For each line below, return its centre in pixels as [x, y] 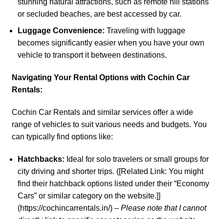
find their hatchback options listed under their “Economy [113, 183]
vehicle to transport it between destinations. [92, 55]
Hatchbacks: [41, 159]
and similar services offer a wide [137, 112]
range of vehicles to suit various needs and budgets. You [109, 124]
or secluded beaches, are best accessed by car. [99, 14]
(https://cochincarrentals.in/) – [69, 208]
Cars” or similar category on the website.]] [89, 196]
